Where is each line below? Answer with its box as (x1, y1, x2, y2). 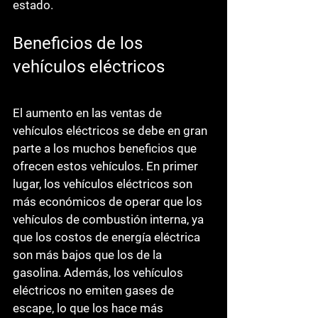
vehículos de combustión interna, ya (13, 212, 207, 226)
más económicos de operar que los (13, 194, 205, 209)
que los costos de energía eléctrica (13, 229, 203, 244)
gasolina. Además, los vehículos (13, 265, 186, 280)
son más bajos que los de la (13, 247, 165, 262)
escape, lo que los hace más (13, 300, 166, 315)
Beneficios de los (13, 33, 147, 53)
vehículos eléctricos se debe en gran (13, 123, 210, 138)
